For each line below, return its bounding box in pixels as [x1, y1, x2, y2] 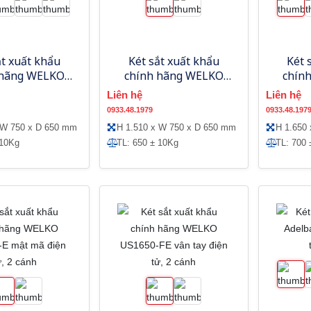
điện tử [154, 96, 193, 112]
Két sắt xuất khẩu [128, 53, 219, 69]
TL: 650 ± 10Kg [116, 137, 178, 148]
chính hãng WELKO [124, 67, 224, 83]
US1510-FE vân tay [126, 82, 222, 98]
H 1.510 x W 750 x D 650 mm [116, 121, 236, 133]
